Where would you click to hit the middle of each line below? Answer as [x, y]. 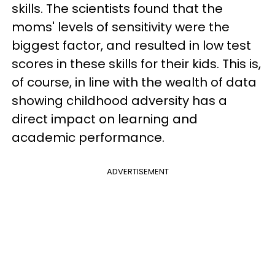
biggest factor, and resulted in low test [131, 45]
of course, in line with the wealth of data [134, 82]
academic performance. [88, 137]
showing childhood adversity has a [119, 100]
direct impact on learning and [105, 119]
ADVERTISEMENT [137, 171]
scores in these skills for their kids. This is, [136, 64]
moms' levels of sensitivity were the [121, 27]
